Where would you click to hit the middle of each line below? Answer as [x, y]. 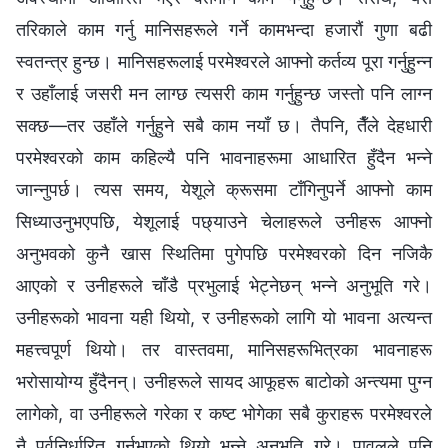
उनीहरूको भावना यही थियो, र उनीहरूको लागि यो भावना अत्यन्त [224, 317]
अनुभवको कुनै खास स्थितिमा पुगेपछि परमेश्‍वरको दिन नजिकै [224, 253]
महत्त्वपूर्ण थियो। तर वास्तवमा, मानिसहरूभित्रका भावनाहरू [224, 349]
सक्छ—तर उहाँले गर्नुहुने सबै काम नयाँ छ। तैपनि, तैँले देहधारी [224, 125]
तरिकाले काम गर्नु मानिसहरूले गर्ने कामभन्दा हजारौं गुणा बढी [224, 29]
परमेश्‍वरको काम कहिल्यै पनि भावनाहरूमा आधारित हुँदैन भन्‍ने [224, 157]
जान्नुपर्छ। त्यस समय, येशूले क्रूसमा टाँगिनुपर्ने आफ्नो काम [224, 189]
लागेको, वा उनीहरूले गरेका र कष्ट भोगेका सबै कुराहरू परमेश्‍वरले [224, 413]
